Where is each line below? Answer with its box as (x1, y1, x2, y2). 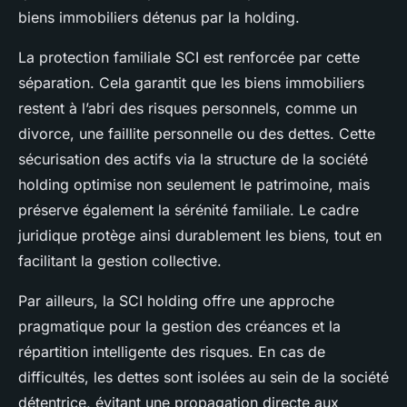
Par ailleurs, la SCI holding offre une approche (18, 291, 334, 310)
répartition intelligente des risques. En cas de (18, 342, 325, 361)
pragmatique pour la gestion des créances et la (18, 316, 341, 335)
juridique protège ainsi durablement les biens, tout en (18, 225, 382, 244)
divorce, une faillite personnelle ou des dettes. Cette (18, 124, 375, 143)
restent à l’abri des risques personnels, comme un (18, 98, 357, 117)
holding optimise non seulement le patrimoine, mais (18, 174, 370, 194)
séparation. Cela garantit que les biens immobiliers (18, 73, 364, 92)
